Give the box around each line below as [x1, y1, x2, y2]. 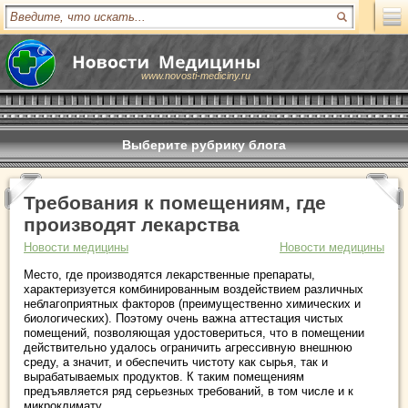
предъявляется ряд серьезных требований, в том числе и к [24, 384, 353, 398]
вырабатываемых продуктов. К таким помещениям [24, 370, 304, 383]
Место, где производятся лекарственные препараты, [24, 268, 315, 281]
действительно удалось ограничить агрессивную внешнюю [24, 341, 352, 354]
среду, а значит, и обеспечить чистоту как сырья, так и [24, 355, 328, 369]
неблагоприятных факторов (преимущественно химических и [24, 297, 361, 311]
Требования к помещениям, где [24, 192, 326, 213]
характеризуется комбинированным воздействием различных [24, 282, 363, 296]
